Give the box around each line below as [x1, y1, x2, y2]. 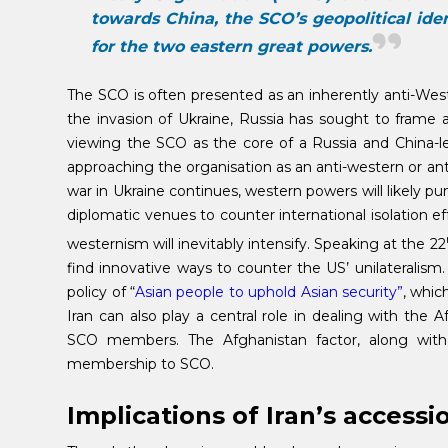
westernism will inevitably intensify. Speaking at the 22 [67, 234, 446, 253]
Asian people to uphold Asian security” [135, 282, 403, 301]
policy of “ [67, 282, 135, 301]
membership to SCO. [67, 354, 215, 373]
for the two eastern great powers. [91, 36, 373, 56]
